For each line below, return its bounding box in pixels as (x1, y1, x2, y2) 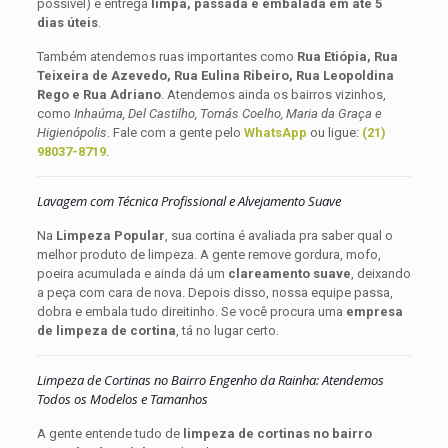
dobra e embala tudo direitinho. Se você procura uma (36, 303, 346, 319)
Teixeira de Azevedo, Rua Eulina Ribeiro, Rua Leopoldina (36, 67, 394, 83)
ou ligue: (306, 124, 359, 140)
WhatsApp (243, 124, 307, 140)
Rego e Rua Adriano (36, 86, 161, 102)
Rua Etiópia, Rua (296, 48, 398, 64)
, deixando (350, 265, 411, 281)
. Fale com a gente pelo (106, 124, 244, 140)
